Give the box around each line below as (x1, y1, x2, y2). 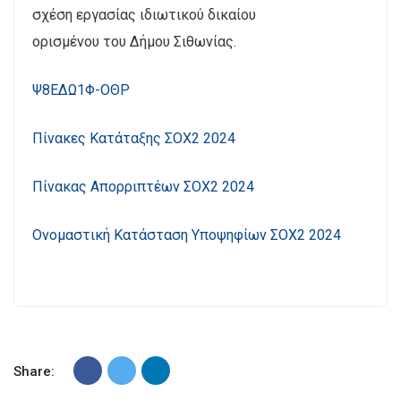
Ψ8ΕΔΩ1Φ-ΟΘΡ (32, 81, 130, 98)
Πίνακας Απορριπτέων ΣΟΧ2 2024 (32, 178, 254, 195)
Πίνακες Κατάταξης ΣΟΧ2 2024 (32, 130, 235, 147)
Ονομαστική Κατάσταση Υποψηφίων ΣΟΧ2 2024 (32, 226, 341, 243)
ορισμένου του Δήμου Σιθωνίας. (32, 33, 236, 50)
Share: (13, 363, 55, 380)
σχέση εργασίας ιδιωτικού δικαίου (32, 6, 256, 23)
